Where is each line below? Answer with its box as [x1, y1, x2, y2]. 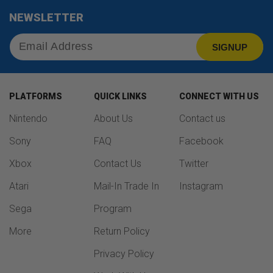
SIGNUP [212, 41, 247, 52]
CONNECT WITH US [179, 91, 259, 101]
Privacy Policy [94, 248, 155, 260]
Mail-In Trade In [94, 180, 160, 192]
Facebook [179, 135, 224, 147]
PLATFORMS [9, 91, 62, 101]
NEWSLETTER [9, 11, 83, 24]
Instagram [179, 180, 223, 192]
